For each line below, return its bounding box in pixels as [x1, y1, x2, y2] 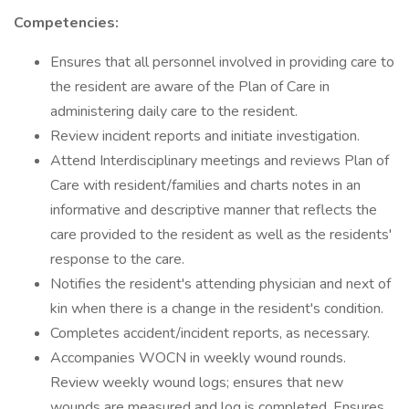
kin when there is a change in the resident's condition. [50, 299, 383, 319]
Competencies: [14, 13, 119, 33]
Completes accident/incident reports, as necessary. [50, 323, 370, 343]
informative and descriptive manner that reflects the [50, 200, 377, 220]
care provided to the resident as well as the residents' [50, 225, 392, 245]
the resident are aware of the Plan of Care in [50, 77, 330, 97]
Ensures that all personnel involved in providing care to [50, 52, 394, 72]
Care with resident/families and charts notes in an [50, 175, 361, 195]
